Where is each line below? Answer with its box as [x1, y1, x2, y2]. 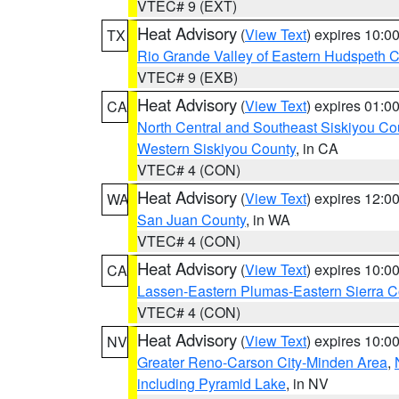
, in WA [246, 209, 290, 230]
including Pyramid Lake [137, 373, 286, 394]
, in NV [286, 373, 329, 394]
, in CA [296, 138, 338, 159]
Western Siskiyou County [137, 138, 296, 159]
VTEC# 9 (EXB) [137, 67, 238, 87]
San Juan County [137, 209, 246, 230]
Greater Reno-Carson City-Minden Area [137, 352, 387, 372]
